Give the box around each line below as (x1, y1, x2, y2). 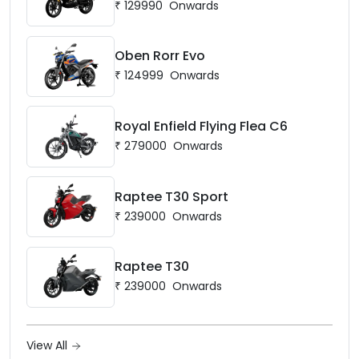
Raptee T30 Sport (114, 187, 228, 206)
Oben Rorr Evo (114, 46, 205, 66)
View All (26, 337, 71, 353)
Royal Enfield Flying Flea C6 (114, 117, 288, 136)
